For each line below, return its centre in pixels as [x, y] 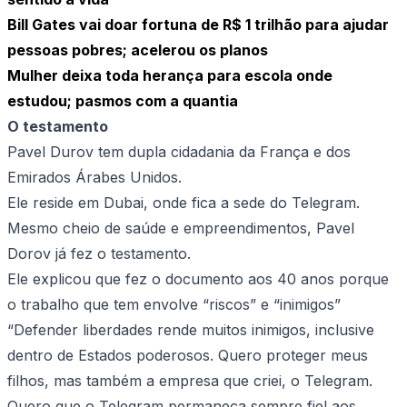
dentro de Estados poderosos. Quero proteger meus [188, 356]
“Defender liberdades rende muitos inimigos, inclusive [191, 330]
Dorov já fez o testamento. [99, 254]
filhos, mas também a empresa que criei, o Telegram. [190, 381]
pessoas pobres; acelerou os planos [138, 50]
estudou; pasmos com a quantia [123, 101]
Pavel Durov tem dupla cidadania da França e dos [179, 152]
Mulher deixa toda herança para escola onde [170, 76]
